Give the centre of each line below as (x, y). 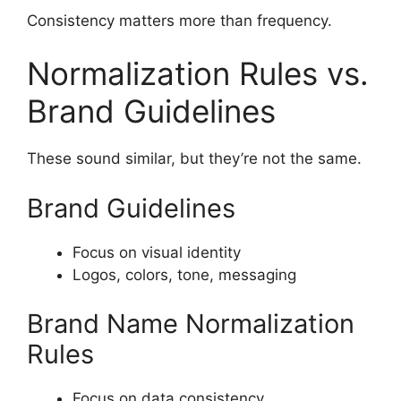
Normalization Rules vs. (198, 74)
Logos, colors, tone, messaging (184, 274)
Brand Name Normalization (191, 324)
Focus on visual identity (157, 252)
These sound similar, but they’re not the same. (194, 159)
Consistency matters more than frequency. (179, 20)
